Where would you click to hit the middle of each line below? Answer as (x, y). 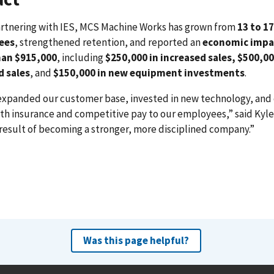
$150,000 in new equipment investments (149, 73)
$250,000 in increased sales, (170, 58)
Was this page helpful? (136, 241)
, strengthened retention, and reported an (109, 43)
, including (81, 58)
